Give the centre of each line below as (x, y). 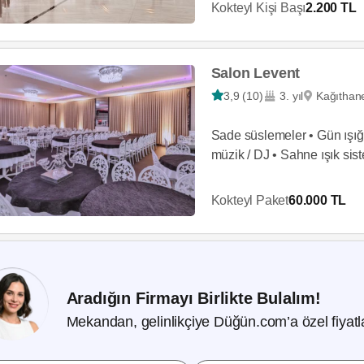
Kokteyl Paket (249, 200)
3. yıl (292, 95)
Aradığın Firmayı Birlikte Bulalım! (193, 298)
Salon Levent (256, 73)
